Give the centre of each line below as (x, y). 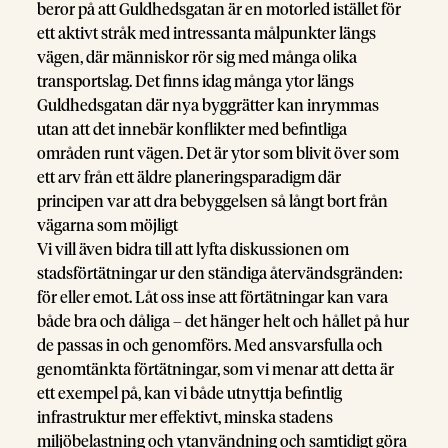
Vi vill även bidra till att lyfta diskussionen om (193, 249)
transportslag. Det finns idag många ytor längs (196, 81)
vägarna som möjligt (108, 225)
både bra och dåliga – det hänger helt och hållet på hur (223, 321)
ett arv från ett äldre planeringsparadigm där (189, 177)
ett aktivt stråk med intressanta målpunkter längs (207, 33)
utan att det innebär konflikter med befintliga (192, 129)
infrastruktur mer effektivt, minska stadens (185, 417)
